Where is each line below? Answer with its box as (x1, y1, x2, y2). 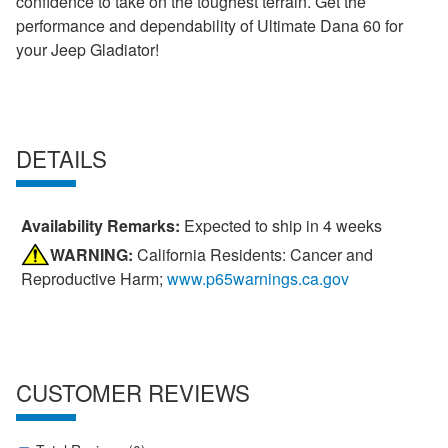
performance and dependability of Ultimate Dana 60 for (16, 14, 403, 38)
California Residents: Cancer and (133, 243, 373, 267)
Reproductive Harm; (21, 267, 167, 291)
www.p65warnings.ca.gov (167, 267, 349, 291)
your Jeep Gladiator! (16, 38, 159, 62)
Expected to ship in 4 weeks (180, 214, 382, 238)
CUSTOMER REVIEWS (16, 375, 250, 408)
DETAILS (16, 141, 107, 174)
